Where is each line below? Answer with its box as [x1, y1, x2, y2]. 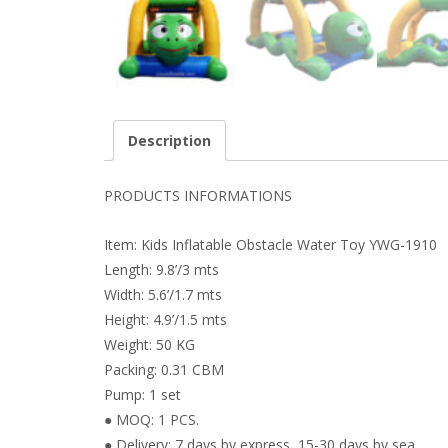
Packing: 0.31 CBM [104, 360, 224, 380]
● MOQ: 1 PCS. [104, 410, 199, 430]
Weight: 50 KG [104, 335, 195, 355]
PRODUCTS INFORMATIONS [104, 186, 292, 206]
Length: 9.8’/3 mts [104, 260, 219, 280]
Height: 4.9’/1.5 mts [104, 310, 227, 330]
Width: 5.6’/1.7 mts [104, 285, 222, 305]
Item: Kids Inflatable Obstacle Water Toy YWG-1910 [104, 235, 437, 255]
